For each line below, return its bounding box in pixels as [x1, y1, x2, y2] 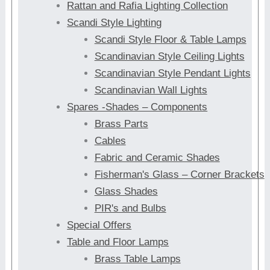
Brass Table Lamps [94, 253, 181, 265]
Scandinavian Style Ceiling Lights [94, 50, 245, 62]
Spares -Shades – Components [67, 101, 208, 113]
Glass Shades [94, 185, 158, 197]
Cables [94, 134, 126, 146]
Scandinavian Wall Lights [94, 84, 207, 96]
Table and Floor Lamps [67, 236, 169, 248]
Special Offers [67, 219, 132, 231]
